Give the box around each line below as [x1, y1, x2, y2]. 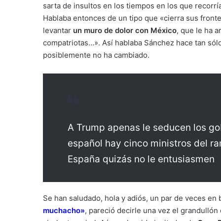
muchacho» [43, 206, 85, 215]
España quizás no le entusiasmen [68, 153, 215, 165]
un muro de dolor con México [73, 26, 177, 35]
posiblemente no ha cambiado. [43, 50, 149, 60]
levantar [43, 26, 73, 35]
